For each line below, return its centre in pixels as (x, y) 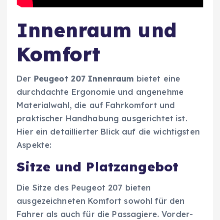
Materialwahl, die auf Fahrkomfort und (96, 105)
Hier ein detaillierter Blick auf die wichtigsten (108, 132)
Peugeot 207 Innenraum (84, 79)
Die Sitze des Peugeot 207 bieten (84, 187)
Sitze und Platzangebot (98, 167)
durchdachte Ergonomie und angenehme (100, 92)
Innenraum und (97, 30)
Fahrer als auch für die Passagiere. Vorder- (105, 214)
